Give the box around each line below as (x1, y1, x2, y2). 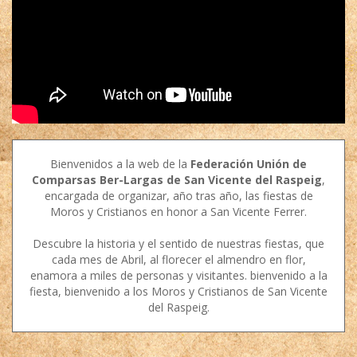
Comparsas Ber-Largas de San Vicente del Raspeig (32, 172, 322, 188)
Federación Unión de (190, 156, 307, 172)
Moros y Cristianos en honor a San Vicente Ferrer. (50, 204, 307, 220)
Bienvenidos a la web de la (50, 156, 190, 172)
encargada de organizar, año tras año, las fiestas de (44, 188, 313, 204)
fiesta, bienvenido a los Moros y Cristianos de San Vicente (29, 284, 328, 300)
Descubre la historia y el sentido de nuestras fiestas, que (33, 236, 324, 252)
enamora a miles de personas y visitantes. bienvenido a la (29, 268, 328, 284)
